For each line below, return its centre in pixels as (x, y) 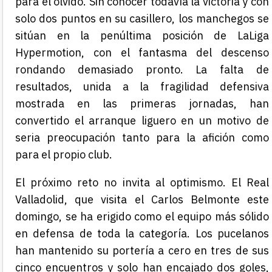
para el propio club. (64, 154)
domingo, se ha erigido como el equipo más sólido (142, 216)
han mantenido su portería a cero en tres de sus (142, 250)
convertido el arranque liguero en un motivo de (142, 120)
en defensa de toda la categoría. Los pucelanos (142, 233)
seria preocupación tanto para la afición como (142, 137)
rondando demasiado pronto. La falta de (142, 69)
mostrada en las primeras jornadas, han (142, 103)
